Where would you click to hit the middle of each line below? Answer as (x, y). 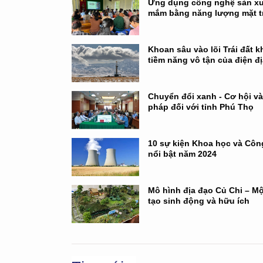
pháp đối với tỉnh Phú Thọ (200, 107)
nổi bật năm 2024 (182, 154)
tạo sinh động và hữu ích (198, 200)
